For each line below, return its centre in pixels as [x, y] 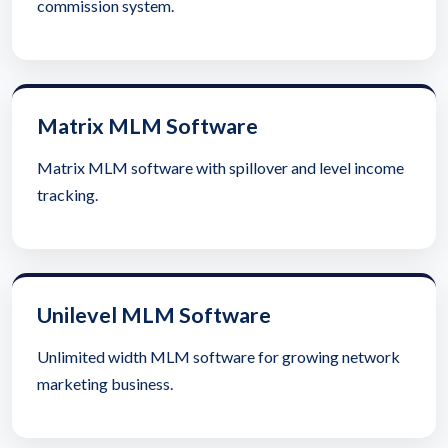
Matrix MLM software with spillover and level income [220, 168]
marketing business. [105, 384]
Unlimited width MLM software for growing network [218, 357]
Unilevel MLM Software [154, 315]
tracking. [67, 195]
